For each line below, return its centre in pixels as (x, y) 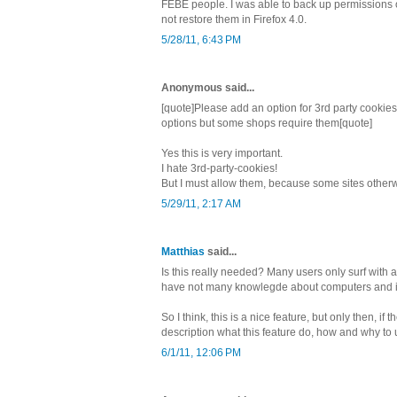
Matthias (183, 251)
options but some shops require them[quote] (267, 123)
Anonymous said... (208, 87)
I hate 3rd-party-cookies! (219, 168)
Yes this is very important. (222, 153)
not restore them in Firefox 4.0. (234, 19)
